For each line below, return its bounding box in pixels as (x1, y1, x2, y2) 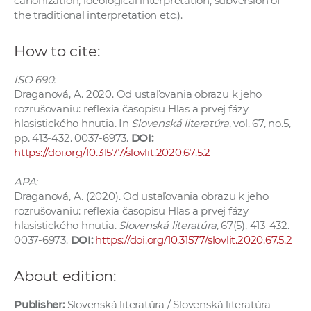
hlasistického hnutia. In (14, 117, 132, 131)
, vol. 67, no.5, (228, 117, 291, 131)
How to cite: (14, 42, 100, 60)
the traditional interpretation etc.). (14, 8, 183, 22)
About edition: (14, 267, 116, 285)
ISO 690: (14, 73, 56, 87)
